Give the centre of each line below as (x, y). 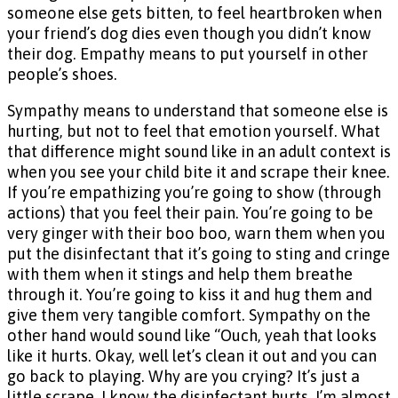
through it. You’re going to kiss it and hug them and (190, 295)
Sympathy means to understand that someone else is (198, 111)
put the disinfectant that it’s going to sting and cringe (199, 254)
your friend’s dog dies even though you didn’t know (189, 33)
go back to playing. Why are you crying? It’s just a (183, 377)
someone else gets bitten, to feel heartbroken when (195, 12)
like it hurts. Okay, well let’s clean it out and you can (192, 356)
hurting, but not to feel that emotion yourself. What (194, 131)
